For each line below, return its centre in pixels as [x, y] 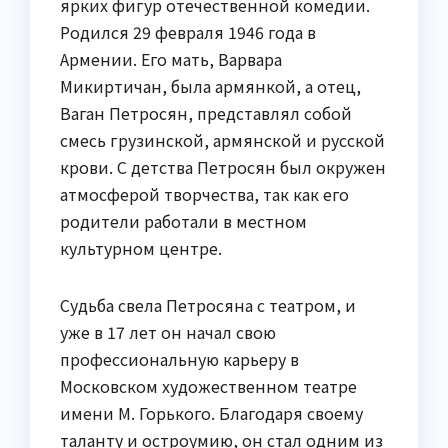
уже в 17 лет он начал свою [168, 332]
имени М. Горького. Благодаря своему [211, 413]
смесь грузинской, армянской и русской [222, 140]
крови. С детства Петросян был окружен [223, 167]
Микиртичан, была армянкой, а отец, [210, 86]
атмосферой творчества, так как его [204, 194]
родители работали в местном [183, 221]
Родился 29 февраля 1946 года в [188, 32]
